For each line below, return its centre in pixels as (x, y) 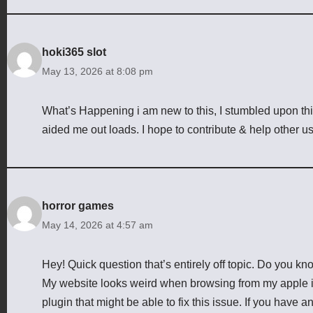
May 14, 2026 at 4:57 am (97, 225)
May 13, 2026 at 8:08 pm (97, 71)
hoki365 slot (74, 52)
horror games (78, 205)
